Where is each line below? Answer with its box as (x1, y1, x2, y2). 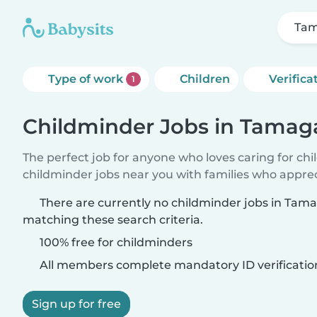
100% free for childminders (37, 236, 192, 249)
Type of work (48, 72, 126, 86)
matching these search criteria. (23, 213, 203, 226)
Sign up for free (32, 297, 121, 311)
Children (179, 72, 230, 86)
